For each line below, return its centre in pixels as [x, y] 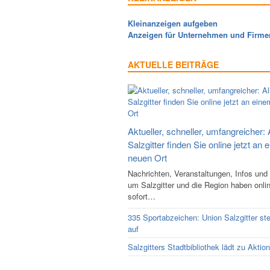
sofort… [142, 196]
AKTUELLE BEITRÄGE [173, 64]
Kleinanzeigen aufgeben [173, 23]
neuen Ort [147, 158]
